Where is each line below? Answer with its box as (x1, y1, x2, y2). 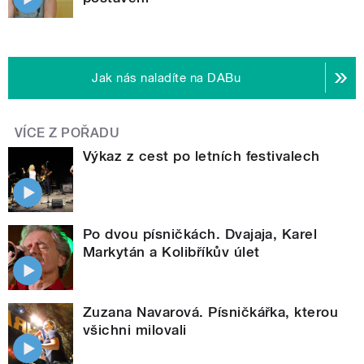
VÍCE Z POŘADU (15, 124, 120, 141)
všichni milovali (83, 321, 187, 338)
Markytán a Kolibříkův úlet (83, 243, 260, 260)
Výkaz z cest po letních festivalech (83, 147, 320, 164)
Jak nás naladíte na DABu (92, 70, 241, 85)
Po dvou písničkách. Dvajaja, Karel (83, 225, 318, 242)
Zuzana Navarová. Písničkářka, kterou (83, 303, 339, 320)
